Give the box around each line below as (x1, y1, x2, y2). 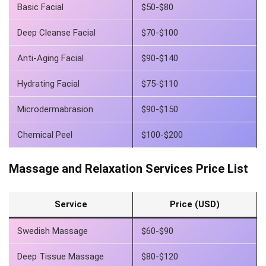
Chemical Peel (17, 129, 72, 140)
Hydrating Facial (17, 78, 80, 89)
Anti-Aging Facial (17, 53, 84, 64)
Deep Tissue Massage (17, 251, 104, 262)
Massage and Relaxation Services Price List (9, 161, 248, 176)
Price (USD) (170, 199, 220, 210)
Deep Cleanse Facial (17, 27, 96, 38)
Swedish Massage (17, 226, 88, 236)
